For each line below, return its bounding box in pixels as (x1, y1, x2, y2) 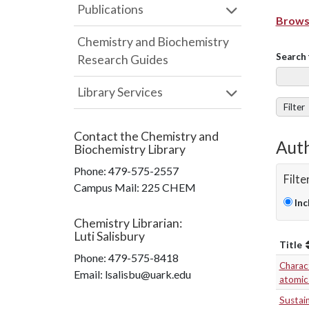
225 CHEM (141, 181, 196, 194)
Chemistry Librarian (74, 216, 179, 230)
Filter (283, 101, 305, 112)
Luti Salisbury (74, 229, 145, 243)
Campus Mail (74, 181, 137, 194)
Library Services (77, 85, 163, 99)
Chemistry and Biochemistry (77, 34, 229, 49)
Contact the (74, 129, 141, 143)
